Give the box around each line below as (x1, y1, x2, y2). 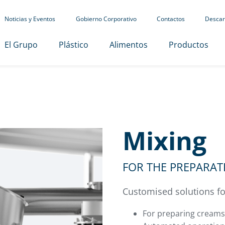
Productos (168, 39, 208, 50)
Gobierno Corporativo (75, 15, 137, 23)
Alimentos (109, 39, 148, 50)
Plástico (58, 39, 88, 50)
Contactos (156, 15, 185, 23)
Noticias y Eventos (4, 15, 55, 23)
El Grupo (4, 39, 38, 50)
